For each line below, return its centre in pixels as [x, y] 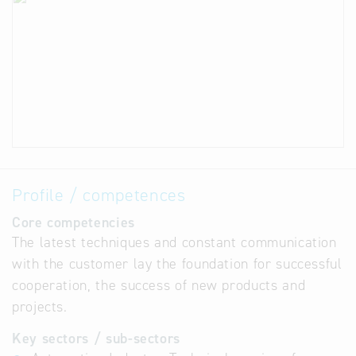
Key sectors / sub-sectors [96, 339]
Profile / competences [99, 195]
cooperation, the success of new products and [159, 285]
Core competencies [74, 222]
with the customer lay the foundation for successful [177, 264]
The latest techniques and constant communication [174, 242]
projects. [40, 307]
